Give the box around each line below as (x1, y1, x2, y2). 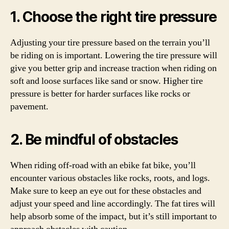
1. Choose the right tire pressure (10, 8, 217, 26)
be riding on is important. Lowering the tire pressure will (10, 49, 217, 61)
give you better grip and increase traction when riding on (10, 62, 217, 74)
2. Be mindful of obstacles (10, 130, 178, 148)
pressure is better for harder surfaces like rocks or (10, 87, 190, 100)
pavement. (10, 100, 49, 112)
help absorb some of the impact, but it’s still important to (10, 210, 217, 222)
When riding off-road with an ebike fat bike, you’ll (10, 159, 196, 171)
